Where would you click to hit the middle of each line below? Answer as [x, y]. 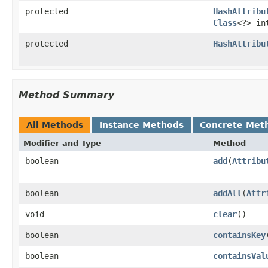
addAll [227, 193]
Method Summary [66, 95]
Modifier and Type [62, 143]
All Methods [55, 125]
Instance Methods [141, 125]
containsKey [239, 235]
